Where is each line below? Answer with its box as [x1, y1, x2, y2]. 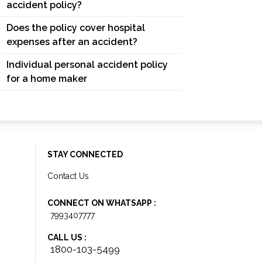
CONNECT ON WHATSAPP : [47, 198, 156, 208]
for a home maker [6, 73, 87, 84]
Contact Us [47, 171, 89, 181]
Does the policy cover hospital [6, 22, 145, 33]
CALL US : [47, 233, 87, 242]
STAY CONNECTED [47, 150, 123, 159]
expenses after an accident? [6, 36, 137, 47]
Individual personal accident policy [6, 59, 168, 70]
